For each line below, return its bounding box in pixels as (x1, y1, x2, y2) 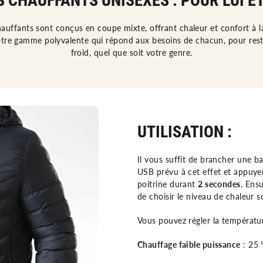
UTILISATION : (137, 122, 232, 142)
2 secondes (198, 179, 241, 190)
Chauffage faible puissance (137, 240, 241, 250)
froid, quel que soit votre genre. (70, 47, 193, 58)
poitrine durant (137, 179, 198, 190)
